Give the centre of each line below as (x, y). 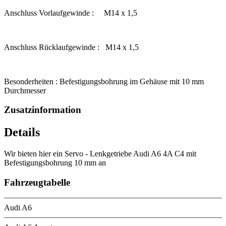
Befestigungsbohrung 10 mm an (55, 163)
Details (22, 132)
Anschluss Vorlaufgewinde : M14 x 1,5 (71, 13)
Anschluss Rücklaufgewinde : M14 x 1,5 (71, 47)
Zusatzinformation (43, 110)
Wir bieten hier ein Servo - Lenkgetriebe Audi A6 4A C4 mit (100, 154)
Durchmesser (25, 90)
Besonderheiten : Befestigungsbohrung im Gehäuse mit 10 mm (104, 81)
